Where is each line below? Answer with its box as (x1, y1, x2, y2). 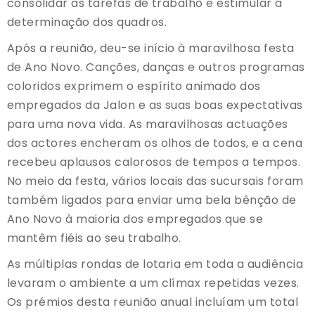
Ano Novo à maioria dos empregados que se (7, 210, 264, 227)
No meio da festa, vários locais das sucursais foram (7, 172, 304, 189)
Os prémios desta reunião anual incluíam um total (7, 293, 299, 310)
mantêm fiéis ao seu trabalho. (7, 229, 181, 246)
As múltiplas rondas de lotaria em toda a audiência (7, 255, 304, 272)
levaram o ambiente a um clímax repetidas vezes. (7, 274, 300, 291)
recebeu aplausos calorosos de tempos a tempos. (7, 153, 301, 170)
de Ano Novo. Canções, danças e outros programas (7, 58, 305, 75)
